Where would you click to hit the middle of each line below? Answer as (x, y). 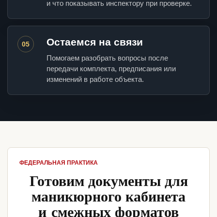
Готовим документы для (108, 180)
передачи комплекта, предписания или (111, 69)
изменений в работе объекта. (95, 79)
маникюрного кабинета (108, 196)
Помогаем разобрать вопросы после (107, 58)
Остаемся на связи (95, 42)
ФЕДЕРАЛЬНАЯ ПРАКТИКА (59, 163)
